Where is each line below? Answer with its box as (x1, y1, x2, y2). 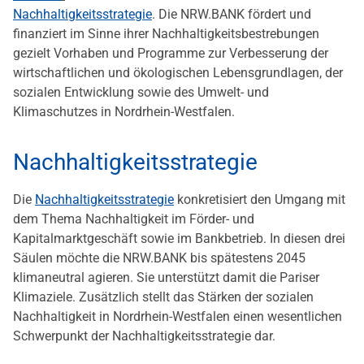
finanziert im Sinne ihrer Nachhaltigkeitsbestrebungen (13, 26, 319, 42)
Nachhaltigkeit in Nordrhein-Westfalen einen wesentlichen (13, 309, 342, 325)
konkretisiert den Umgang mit (174, 192, 345, 208)
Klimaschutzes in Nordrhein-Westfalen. (13, 104, 235, 120)
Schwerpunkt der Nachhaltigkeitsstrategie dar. (13, 328, 275, 344)
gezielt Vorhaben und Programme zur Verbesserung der (13, 45, 328, 62)
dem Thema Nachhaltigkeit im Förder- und (13, 211, 254, 227)
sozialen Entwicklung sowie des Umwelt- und (13, 84, 269, 101)
